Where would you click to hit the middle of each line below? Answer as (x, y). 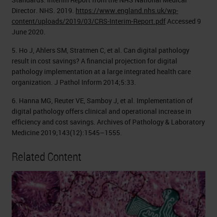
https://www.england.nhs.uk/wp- (127, 10)
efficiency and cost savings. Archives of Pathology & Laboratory (108, 122)
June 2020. (29, 31)
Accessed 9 (183, 21)
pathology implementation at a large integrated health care (101, 71)
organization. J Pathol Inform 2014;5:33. (74, 82)
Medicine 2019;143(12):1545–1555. (67, 132)
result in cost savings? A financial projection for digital (94, 61)
